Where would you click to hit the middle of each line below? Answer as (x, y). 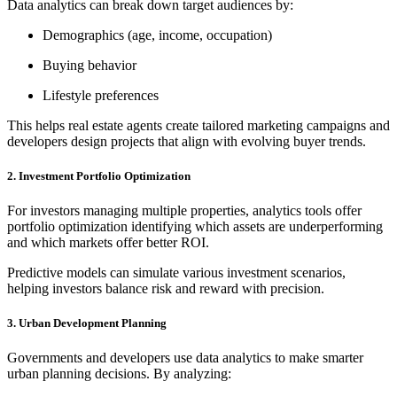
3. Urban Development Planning (87, 323)
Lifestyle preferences (101, 95)
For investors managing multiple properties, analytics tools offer (184, 210)
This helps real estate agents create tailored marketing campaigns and (198, 125)
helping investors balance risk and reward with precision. (166, 288)
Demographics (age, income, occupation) (157, 35)
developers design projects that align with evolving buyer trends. (187, 141)
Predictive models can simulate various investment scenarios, (176, 272)
